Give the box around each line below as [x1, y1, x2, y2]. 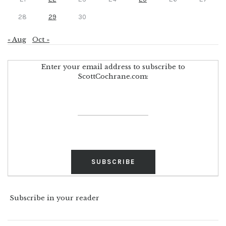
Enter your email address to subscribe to [41, 62, 185, 71]
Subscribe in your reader [10, 194, 99, 203]
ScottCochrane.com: [78, 72, 148, 81]
